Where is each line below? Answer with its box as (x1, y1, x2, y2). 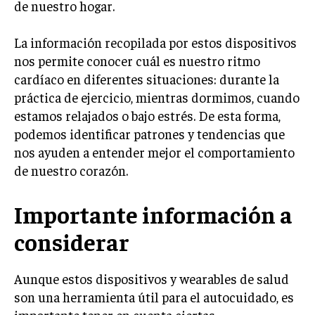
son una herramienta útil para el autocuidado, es (14, 288, 294, 305)
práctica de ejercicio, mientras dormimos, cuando (14, 89, 300, 105)
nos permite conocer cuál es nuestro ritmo (14, 52, 260, 69)
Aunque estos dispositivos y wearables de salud (14, 270, 289, 287)
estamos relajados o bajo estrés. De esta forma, (14, 107, 281, 124)
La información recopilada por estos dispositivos (14, 34, 297, 51)
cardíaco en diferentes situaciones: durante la (14, 70, 279, 87)
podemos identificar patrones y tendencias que (14, 125, 285, 142)
